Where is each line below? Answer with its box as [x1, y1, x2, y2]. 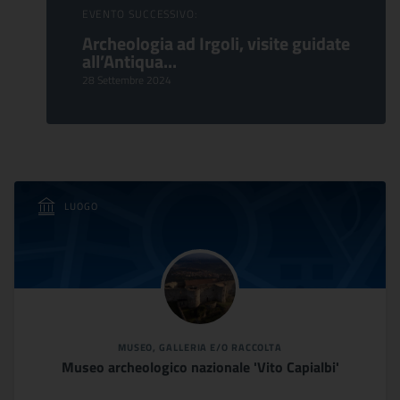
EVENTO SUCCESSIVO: [81, 5, 197, 22]
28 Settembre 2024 [81, 71, 171, 88]
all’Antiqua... [81, 47, 177, 75]
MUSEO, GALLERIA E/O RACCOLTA [117, 340, 283, 354]
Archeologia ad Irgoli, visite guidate [81, 29, 350, 57]
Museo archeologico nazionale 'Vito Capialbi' [61, 356, 339, 378]
